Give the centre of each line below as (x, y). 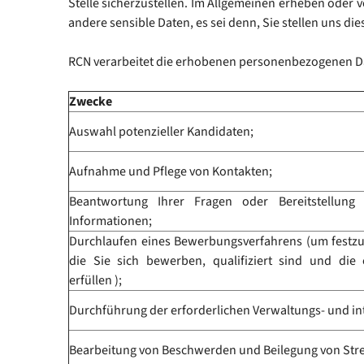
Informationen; (110, 221)
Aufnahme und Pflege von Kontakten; (171, 171)
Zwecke (91, 102)
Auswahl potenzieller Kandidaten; (161, 132)
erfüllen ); (95, 280)
